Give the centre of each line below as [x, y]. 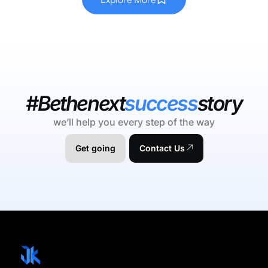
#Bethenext [75, 103]
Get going [95, 148]
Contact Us [162, 148]
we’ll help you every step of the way [134, 122]
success [161, 103]
